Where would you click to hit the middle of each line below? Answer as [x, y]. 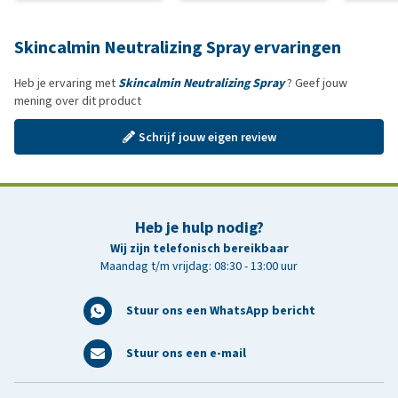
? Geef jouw [316, 83]
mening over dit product [78, 101]
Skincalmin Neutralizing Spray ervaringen [178, 48]
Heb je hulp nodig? [199, 227]
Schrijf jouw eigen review [207, 137]
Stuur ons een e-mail [186, 353]
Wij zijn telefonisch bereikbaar [199, 248]
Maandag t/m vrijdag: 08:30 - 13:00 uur [199, 266]
